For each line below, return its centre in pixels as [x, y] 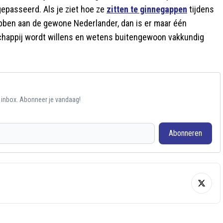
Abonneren [185, 133]
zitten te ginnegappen [147, 9]
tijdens [201, 9]
